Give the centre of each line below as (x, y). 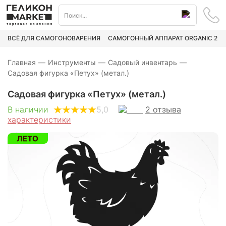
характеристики (39, 119)
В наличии (28, 110)
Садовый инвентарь (143, 62)
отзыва (167, 109)
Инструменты (72, 62)
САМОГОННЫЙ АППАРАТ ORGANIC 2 (163, 38)
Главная (22, 62)
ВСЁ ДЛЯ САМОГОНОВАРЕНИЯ (54, 38)
